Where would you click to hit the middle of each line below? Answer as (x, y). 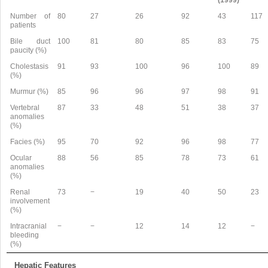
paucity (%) (29, 50)
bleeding (25, 235)
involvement (30, 201)
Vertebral (25, 107)
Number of (30, 16)
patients (23, 25)
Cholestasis (30, 66)
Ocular (21, 158)
